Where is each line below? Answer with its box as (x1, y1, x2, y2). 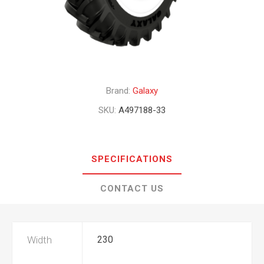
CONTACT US (100, 183, 164, 194)
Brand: (106, 85, 130, 96)
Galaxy (133, 85, 158, 96)
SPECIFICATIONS (91, 154, 173, 164)
